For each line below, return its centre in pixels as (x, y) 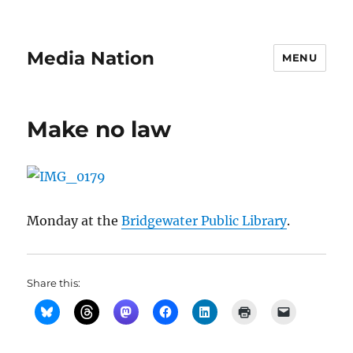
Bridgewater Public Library (204, 221)
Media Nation (91, 58)
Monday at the (74, 221)
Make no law (99, 129)
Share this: (54, 283)
